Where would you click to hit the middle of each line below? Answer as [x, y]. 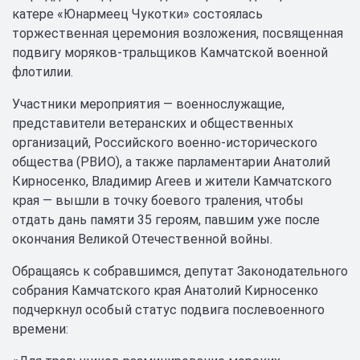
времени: [40, 329]
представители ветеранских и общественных [153, 123]
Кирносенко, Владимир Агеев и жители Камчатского [172, 181]
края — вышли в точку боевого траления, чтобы [158, 200]
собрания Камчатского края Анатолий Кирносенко [165, 290]
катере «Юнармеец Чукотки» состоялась [137, 14]
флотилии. [43, 72]
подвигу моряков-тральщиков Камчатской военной [170, 53]
